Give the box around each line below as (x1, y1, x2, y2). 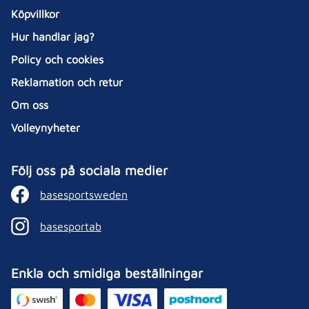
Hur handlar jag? (11, 30, 94, 43)
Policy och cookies (11, 53, 103, 66)
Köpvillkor (11, 8, 59, 20)
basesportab (40, 219, 101, 232)
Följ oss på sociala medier (11, 162, 168, 178)
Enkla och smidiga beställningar (11, 265, 203, 281)
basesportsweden (40, 188, 128, 201)
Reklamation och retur (11, 76, 123, 88)
